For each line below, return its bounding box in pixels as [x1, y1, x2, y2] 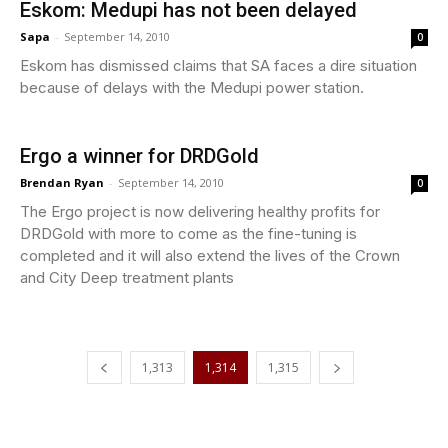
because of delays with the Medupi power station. [20, 77, 364, 97]
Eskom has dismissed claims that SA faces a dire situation [20, 55, 417, 75]
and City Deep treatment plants [20, 267, 234, 287]
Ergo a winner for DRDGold [20, 143, 259, 168]
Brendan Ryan [20, 174, 104, 190]
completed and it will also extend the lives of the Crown [20, 245, 400, 265]
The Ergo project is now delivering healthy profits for [20, 201, 380, 221]
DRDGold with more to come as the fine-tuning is [20, 223, 357, 243]
